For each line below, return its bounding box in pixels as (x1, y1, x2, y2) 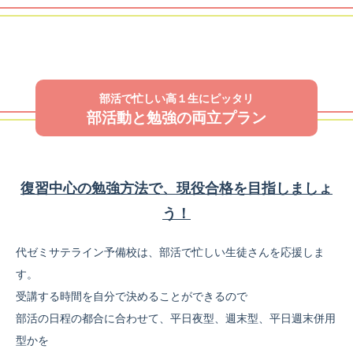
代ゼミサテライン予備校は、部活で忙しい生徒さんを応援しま (16, 247, 325, 258)
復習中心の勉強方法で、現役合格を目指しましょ (20, 180, 333, 196)
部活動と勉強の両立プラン (86, 110, 266, 126)
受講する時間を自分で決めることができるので (16, 291, 247, 303)
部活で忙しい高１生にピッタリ (98, 92, 254, 105)
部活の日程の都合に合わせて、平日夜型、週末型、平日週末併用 (16, 313, 336, 325)
